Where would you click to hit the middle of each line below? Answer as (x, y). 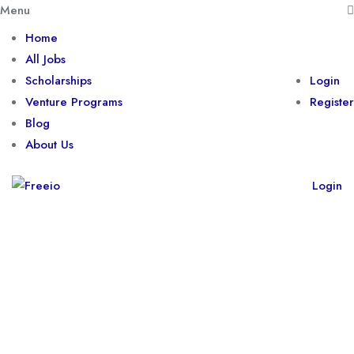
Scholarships (58, 81)
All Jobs (45, 59)
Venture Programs (74, 102)
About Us (49, 145)
